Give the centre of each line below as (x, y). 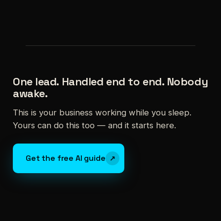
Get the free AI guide (66, 158)
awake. (30, 93)
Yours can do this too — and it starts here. (94, 125)
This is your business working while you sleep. (102, 112)
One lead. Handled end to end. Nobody (110, 81)
